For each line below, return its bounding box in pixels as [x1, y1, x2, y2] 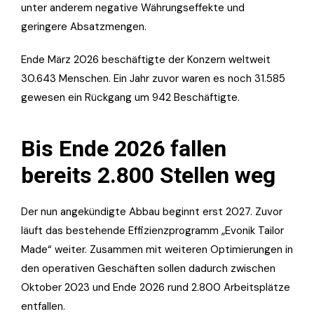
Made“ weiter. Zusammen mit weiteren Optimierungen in [21, 242, 293, 257]
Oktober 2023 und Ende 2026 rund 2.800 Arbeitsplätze [21, 280, 290, 294]
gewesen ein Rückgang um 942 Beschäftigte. [21, 90, 240, 104]
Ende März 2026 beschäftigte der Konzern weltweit [21, 52, 271, 67]
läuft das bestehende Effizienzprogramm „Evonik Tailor [21, 223, 284, 238]
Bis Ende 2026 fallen [21, 135, 226, 162]
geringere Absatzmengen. [21, 19, 146, 34]
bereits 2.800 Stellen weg [21, 161, 275, 189]
